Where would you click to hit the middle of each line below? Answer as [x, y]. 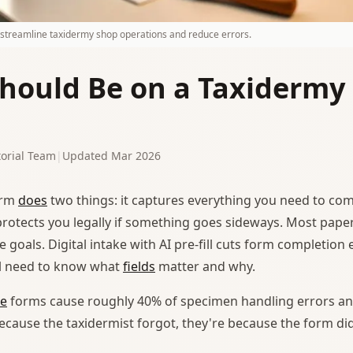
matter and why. [205, 266]
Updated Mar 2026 [111, 155]
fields [139, 266]
